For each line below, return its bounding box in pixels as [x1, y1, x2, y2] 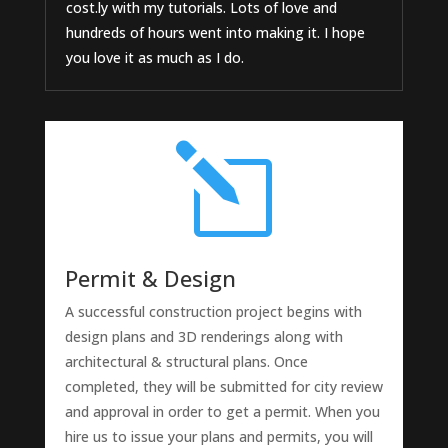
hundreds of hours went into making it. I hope [65, 23, 365, 43]
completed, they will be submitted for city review [64, 377, 383, 397]
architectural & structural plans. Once [64, 352, 308, 372]
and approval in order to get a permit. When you [64, 402, 380, 422]
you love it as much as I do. [65, 48, 244, 68]
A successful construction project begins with [64, 302, 362, 322]
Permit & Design [64, 263, 236, 294]
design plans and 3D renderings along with [64, 327, 343, 347]
